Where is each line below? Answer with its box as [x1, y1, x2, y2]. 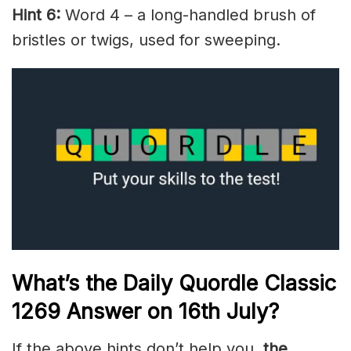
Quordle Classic [179, 270, 336, 296]
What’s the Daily [12, 270, 179, 296]
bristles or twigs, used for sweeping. [12, 30, 280, 49]
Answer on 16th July [67, 298, 268, 324]
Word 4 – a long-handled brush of [60, 5, 316, 24]
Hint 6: [12, 5, 60, 24]
